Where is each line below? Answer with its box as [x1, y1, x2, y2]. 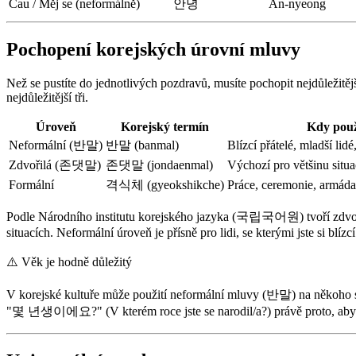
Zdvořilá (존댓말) [9, 158, 101, 172]
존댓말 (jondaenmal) [106, 158, 213, 172]
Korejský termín [121, 120, 209, 134]
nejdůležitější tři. [6, 91, 88, 105]
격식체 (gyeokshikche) [106, 178, 224, 192]
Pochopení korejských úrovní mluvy [6, 39, 300, 60]
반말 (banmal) [106, 138, 179, 153]
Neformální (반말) [9, 138, 103, 153]
